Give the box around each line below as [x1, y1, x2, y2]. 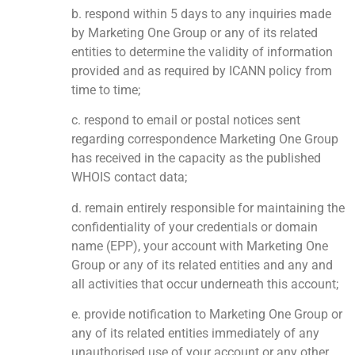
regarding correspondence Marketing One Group [71, 132, 338, 147]
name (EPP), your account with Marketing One [71, 238, 328, 254]
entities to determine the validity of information [71, 44, 333, 59]
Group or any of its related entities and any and [71, 257, 333, 273]
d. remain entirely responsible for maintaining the [71, 200, 345, 216]
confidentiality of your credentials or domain [71, 219, 318, 235]
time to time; [71, 82, 140, 97]
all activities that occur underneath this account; [71, 276, 338, 292]
